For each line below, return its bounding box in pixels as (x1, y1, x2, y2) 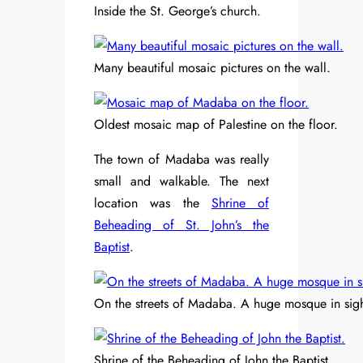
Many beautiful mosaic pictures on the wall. (94, 58, 331, 78)
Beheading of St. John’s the (94, 216, 269, 235)
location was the (94, 194, 211, 213)
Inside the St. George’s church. (94, 2, 261, 21)
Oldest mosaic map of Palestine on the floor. (94, 115, 338, 135)
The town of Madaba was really (94, 150, 269, 169)
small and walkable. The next (94, 172, 269, 191)
